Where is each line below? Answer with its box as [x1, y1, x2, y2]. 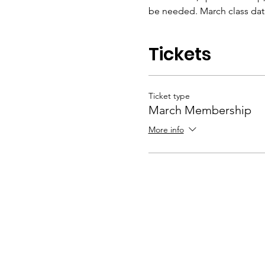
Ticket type [148, 91, 190, 101]
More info [148, 124, 184, 135]
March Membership [148, 103, 251, 117]
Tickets [148, 42, 211, 67]
